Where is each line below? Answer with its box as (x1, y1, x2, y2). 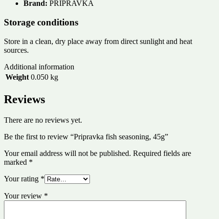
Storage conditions (4, 17, 78, 28)
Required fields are (133, 149, 191, 157)
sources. (4, 45, 29, 54)
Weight (5, 72, 29, 81)
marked (4, 157, 29, 166)
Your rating (4, 174, 41, 183)
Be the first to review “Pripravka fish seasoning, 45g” (4, 132, 168, 141)
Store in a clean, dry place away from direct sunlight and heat (4, 37, 192, 45)
